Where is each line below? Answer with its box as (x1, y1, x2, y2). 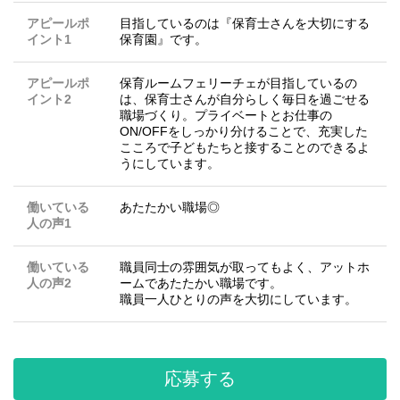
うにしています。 (120, 156, 220, 171)
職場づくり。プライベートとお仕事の (120, 108, 332, 123)
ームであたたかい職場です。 (120, 276, 282, 291)
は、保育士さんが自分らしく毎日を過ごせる (120, 92, 370, 107)
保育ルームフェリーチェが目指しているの (120, 76, 357, 91)
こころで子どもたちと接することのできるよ (120, 140, 370, 155)
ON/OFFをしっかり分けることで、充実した (120, 124, 368, 139)
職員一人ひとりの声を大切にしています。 (120, 292, 357, 307)
